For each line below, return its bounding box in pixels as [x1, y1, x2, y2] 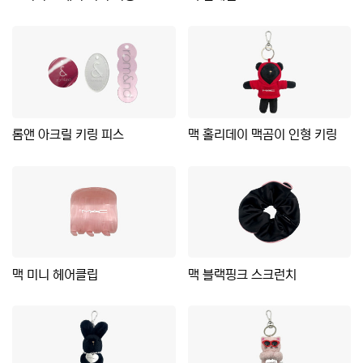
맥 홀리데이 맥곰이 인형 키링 [187, 127, 337, 143]
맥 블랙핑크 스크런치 [187, 267, 297, 282]
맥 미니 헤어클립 [12, 267, 98, 282]
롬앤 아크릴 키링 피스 [12, 127, 124, 143]
